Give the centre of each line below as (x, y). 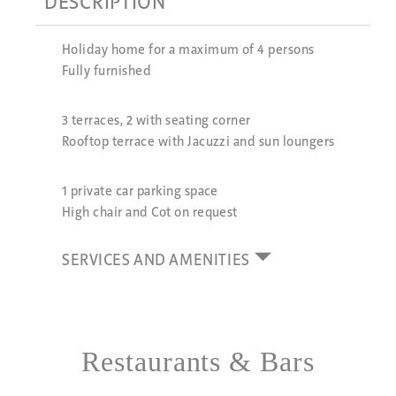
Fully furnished (107, 72)
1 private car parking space (140, 192)
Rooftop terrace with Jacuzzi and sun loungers (198, 143)
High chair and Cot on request (150, 213)
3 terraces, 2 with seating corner (156, 122)
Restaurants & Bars (198, 362)
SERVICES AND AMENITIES (156, 262)
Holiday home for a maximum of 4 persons (188, 51)
